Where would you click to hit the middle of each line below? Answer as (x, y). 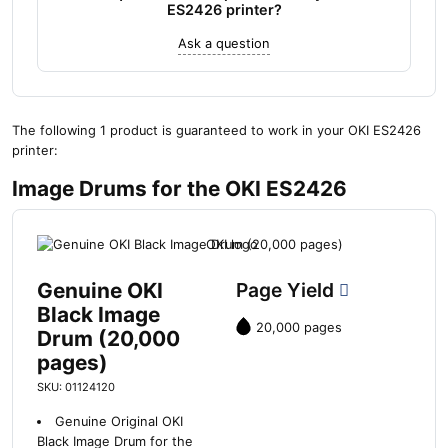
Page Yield (287, 289)
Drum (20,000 (108, 338)
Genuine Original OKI (118, 421)
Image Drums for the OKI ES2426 (179, 189)
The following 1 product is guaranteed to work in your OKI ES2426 (216, 131)
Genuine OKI (100, 290)
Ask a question (224, 44)
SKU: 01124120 (76, 386)
